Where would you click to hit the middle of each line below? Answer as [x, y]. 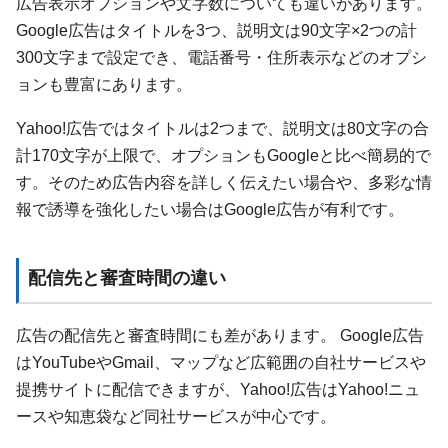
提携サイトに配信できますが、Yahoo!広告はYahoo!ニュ [218, 388]
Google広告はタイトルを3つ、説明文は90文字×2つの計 [216, 30]
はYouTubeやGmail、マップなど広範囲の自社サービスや [221, 361]
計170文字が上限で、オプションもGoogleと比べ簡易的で [223, 154]
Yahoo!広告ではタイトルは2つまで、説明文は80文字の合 [222, 127]
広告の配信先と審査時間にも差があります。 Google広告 [220, 334]
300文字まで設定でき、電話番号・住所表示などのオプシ [221, 57]
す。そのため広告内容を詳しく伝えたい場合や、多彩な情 [224, 181]
